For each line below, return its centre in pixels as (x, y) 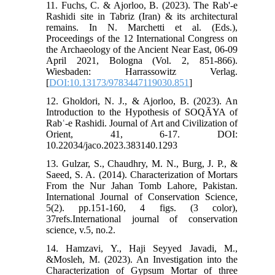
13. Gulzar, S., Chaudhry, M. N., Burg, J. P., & (142, 163)
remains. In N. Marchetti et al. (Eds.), (142, 27)
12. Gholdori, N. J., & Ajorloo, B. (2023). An (142, 101)
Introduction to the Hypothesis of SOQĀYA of (142, 112)
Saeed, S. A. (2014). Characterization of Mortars (142, 174)
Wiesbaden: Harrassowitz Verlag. (142, 71)
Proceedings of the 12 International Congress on (142, 38)
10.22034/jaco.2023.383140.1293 (112, 145)
